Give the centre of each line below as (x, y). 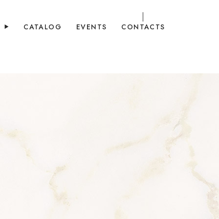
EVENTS (91, 27)
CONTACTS (143, 27)
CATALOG (43, 27)
